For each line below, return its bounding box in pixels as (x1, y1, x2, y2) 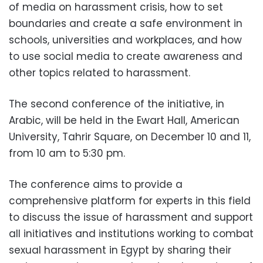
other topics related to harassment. (9, 66, 190, 80)
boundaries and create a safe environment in (9, 16, 242, 31)
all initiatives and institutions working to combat (9, 227, 254, 241)
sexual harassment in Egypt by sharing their (9, 243, 231, 258)
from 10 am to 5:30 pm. (9, 146, 125, 161)
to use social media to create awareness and (9, 49, 242, 64)
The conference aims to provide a (9, 177, 183, 192)
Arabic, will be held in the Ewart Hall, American (9, 113, 240, 128)
